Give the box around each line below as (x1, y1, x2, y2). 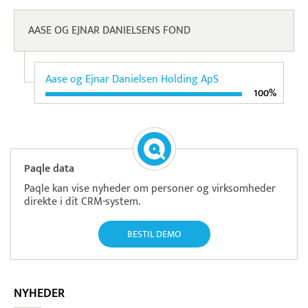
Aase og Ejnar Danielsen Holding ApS (45, 70, 219, 89)
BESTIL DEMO (126, 226, 181, 243)
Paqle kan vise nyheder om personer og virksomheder (24, 179, 276, 199)
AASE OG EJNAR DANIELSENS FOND (28, 21, 190, 41)
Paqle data (24, 159, 74, 179)
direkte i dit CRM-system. (24, 192, 140, 212)
